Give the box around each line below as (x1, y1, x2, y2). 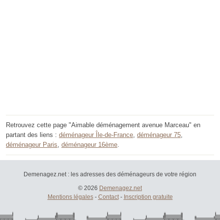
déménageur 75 (137, 131, 181, 139)
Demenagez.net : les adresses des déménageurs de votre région (24, 171, 196, 178)
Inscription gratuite (123, 193, 173, 201)
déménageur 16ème (61, 141, 117, 149)
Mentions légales (47, 193, 93, 201)
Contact (98, 193, 119, 201)
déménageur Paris (6, 141, 57, 149)
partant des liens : (6, 131, 59, 139)
